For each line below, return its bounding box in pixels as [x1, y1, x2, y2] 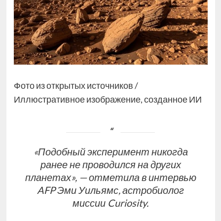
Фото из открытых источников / [13, 79, 138, 91]
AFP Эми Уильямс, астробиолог [37, 184, 184, 196]
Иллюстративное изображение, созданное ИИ [13, 93, 202, 105]
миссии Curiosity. [73, 197, 148, 209]
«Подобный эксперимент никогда [33, 146, 188, 158]
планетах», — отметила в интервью [25, 171, 196, 184]
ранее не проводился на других [40, 158, 181, 171]
